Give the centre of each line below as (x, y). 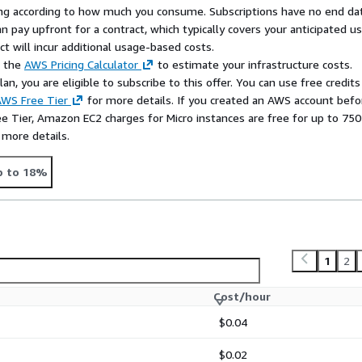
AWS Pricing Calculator (81, 65)
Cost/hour (242, 297)
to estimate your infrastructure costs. (253, 65)
